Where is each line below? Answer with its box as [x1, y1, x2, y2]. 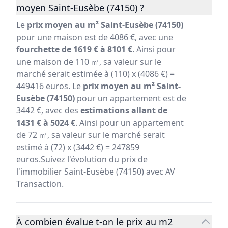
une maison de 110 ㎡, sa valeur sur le [16, 56, 161, 68]
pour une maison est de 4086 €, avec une [16, 32, 173, 43]
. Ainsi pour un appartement [75, 117, 184, 129]
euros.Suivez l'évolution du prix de [16, 154, 148, 165]
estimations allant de [80, 105, 167, 117]
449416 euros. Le [16, 80, 83, 92]
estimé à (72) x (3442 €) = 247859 [16, 141, 139, 153]
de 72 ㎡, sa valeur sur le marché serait [16, 129, 165, 141]
